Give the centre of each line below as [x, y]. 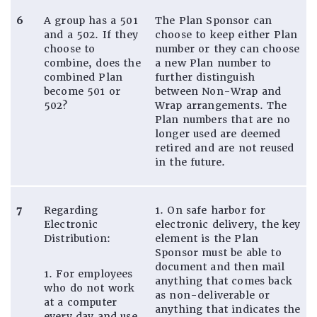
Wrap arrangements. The [221, 105]
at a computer [81, 302]
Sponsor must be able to [218, 252]
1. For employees [88, 273]
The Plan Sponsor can [214, 20]
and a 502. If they [91, 34]
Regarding [71, 210]
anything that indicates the [228, 309]
